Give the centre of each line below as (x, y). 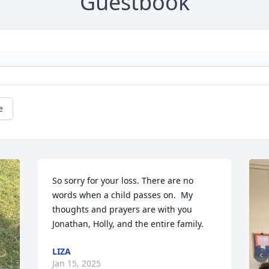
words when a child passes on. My (123, 195)
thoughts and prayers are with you (122, 210)
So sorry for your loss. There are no (123, 181)
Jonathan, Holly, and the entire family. (128, 224)
